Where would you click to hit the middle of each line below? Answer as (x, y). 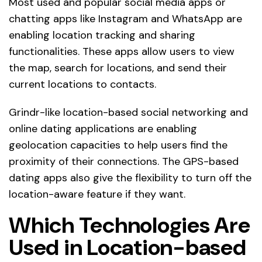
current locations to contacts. (82, 85)
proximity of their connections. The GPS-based (124, 162)
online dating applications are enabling (103, 129)
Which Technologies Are (130, 225)
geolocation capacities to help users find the (118, 145)
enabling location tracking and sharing (102, 35)
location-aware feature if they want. (97, 194)
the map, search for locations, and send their (118, 68)
